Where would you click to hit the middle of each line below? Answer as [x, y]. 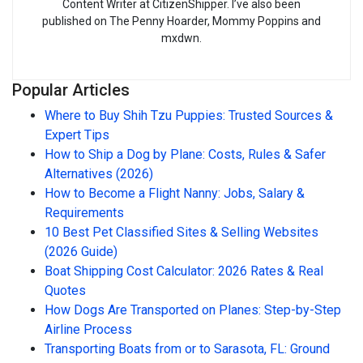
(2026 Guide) [81, 252]
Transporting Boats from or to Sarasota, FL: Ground [187, 349]
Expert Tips [77, 135]
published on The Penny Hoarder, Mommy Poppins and [181, 21]
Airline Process [88, 330]
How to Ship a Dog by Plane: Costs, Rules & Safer [185, 155]
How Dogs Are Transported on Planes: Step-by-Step [193, 310]
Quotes [65, 291]
